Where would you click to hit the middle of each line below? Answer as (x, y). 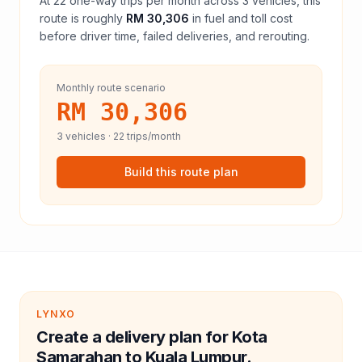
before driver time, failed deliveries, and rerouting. (175, 36)
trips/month (153, 136)
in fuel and (222, 18)
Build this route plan (181, 172)
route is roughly (81, 18)
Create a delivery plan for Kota (152, 337)
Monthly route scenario (111, 88)
